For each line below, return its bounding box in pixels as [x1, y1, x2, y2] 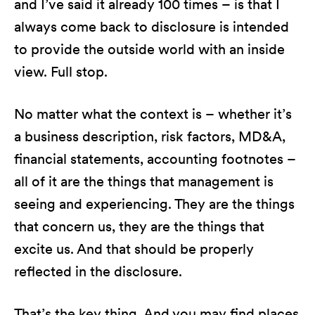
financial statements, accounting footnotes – [14, 150, 296, 167]
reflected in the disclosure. [14, 263, 182, 280]
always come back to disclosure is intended [14, 18, 289, 35]
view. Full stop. [14, 63, 108, 80]
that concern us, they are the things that [14, 218, 264, 235]
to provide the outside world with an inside [14, 41, 285, 58]
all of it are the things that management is [14, 173, 274, 190]
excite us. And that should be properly [14, 240, 254, 257]
